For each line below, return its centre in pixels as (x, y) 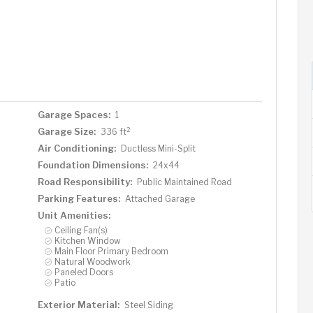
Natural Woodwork (92, 262)
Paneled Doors (83, 272)
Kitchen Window (87, 241)
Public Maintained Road (184, 182)
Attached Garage (160, 199)
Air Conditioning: (77, 148)
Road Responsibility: (85, 182)
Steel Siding (148, 305)
